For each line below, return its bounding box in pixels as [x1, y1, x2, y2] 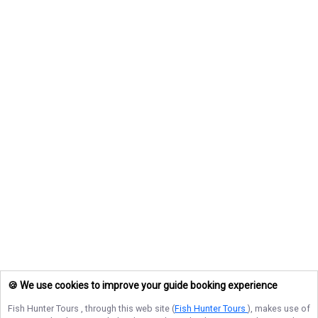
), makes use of [248, 303, 310, 314]
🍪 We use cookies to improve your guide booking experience [8, 280, 278, 292]
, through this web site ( [81, 303, 175, 314]
